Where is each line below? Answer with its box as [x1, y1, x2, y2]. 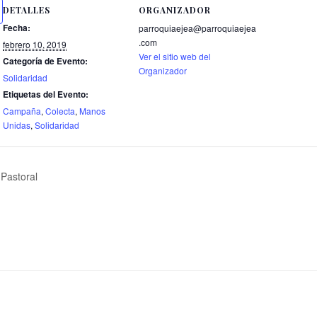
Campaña [3, 104, 41, 117]
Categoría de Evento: [3, 54, 88, 67]
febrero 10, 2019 [3, 38, 67, 50]
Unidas [3, 118, 30, 131]
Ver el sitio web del [139, 50, 211, 62]
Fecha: [3, 21, 30, 34]
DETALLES [3, 4, 50, 16]
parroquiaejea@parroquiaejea [139, 21, 256, 34]
